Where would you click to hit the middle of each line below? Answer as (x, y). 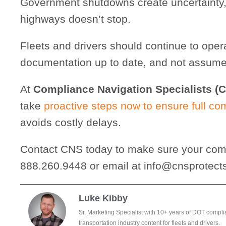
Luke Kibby (103, 199)
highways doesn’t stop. (75, 19)
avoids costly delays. (71, 122)
